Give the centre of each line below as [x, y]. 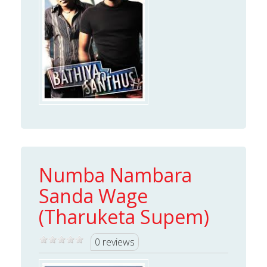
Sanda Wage [93, 196]
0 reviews [115, 242]
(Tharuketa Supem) [124, 217]
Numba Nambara [115, 175]
